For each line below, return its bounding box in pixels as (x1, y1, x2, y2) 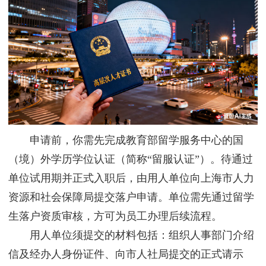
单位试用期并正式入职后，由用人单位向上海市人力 (8, 172, 254, 185)
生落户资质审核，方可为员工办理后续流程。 (8, 210, 222, 223)
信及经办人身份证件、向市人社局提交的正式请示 (8, 248, 243, 261)
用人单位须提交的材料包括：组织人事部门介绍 (8, 229, 254, 242)
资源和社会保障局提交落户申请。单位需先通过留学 (8, 191, 254, 204)
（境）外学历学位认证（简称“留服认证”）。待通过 (8, 153, 253, 166)
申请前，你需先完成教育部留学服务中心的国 (8, 134, 243, 147)
